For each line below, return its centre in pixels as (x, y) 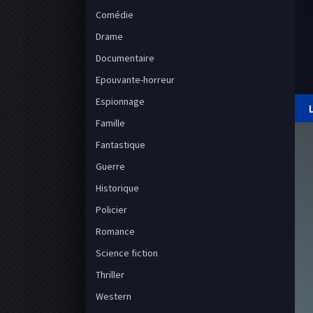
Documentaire (125, 58)
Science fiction (127, 253)
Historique (117, 188)
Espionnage (120, 101)
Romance (115, 231)
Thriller (110, 275)
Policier (111, 210)
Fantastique (121, 145)
